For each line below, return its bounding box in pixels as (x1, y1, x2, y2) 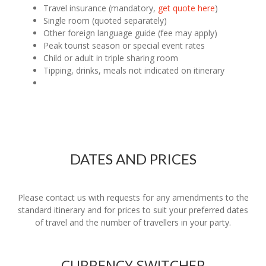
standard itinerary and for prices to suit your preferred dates (18, 204, 248, 216)
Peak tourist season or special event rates (43, 40, 205, 52)
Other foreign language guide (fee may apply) (43, 27, 218, 39)
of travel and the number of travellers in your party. (35, 217, 231, 229)
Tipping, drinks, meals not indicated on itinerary (43, 65, 225, 77)
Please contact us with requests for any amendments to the (17, 192, 249, 204)
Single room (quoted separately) (43, 15, 167, 27)
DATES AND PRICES (69, 150, 197, 168)
